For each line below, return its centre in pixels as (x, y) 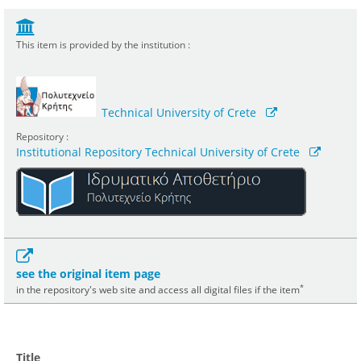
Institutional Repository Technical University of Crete (158, 152)
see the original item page (88, 274)
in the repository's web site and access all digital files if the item (158, 290)
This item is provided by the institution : (103, 45)
